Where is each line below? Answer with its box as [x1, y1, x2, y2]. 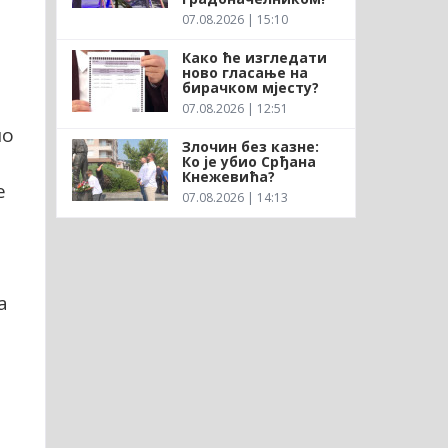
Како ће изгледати [181, 47, 327, 67]
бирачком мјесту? [181, 77, 319, 97]
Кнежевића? [181, 166, 275, 186]
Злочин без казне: [181, 136, 319, 156]
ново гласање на [181, 62, 308, 82]
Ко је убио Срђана [181, 151, 316, 171]
